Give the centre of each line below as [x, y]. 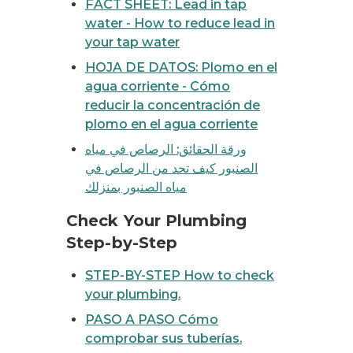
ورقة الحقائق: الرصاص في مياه [166, 149]
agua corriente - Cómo [158, 86]
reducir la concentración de [173, 105]
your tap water [132, 42]
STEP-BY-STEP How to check [180, 275]
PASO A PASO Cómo [152, 320]
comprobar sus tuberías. [163, 338]
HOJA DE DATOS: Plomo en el [181, 67]
